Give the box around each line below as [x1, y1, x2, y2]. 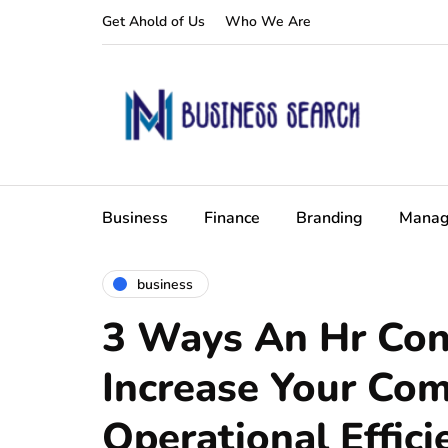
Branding [296, 207, 363, 229]
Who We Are [225, 12, 311, 31]
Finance [204, 207, 260, 229]
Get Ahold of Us [102, 12, 205, 31]
